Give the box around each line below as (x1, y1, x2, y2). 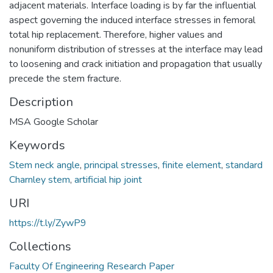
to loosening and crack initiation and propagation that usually (9, 57, 262, 71)
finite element (162, 158, 221, 172)
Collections (9, 238, 71, 255)
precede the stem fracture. (9, 71, 121, 85)
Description (9, 93, 73, 110)
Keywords (9, 136, 65, 154)
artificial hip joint (74, 172, 142, 186)
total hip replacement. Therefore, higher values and (9, 27, 222, 41)
